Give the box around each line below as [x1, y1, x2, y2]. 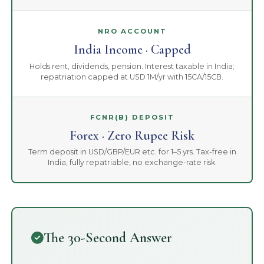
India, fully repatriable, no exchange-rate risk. [47, 157, 217, 167]
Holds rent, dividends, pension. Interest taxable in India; [29, 61, 235, 71]
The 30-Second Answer [44, 229, 173, 246]
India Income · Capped [73, 42, 191, 58]
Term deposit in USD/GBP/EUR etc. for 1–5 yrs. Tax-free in [28, 147, 236, 156]
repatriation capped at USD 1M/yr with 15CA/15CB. [41, 72, 223, 81]
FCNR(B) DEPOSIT [90, 113, 174, 121]
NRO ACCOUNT [97, 27, 167, 36]
